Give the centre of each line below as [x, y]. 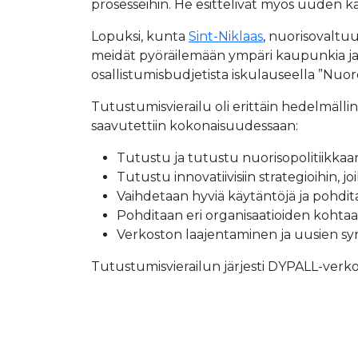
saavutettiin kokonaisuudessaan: [195, 126]
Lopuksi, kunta [140, 36]
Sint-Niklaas [226, 36]
